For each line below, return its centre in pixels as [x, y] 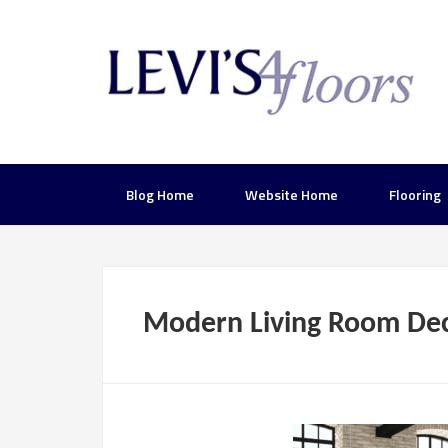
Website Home [291, 194]
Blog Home [160, 194]
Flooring [415, 194]
